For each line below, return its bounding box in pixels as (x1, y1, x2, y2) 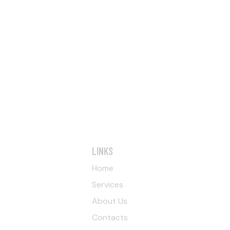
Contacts (92, 212, 128, 223)
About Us (92, 195, 127, 206)
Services (92, 179, 123, 190)
